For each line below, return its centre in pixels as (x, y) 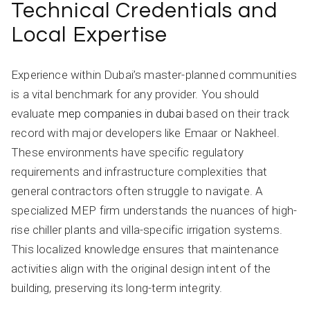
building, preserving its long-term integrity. (117, 288)
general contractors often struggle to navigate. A (137, 191)
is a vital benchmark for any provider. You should (135, 94)
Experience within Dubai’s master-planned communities (154, 74)
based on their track (236, 113)
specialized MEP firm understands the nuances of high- (154, 210)
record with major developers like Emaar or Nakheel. (145, 133)
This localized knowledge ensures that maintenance (145, 249)
